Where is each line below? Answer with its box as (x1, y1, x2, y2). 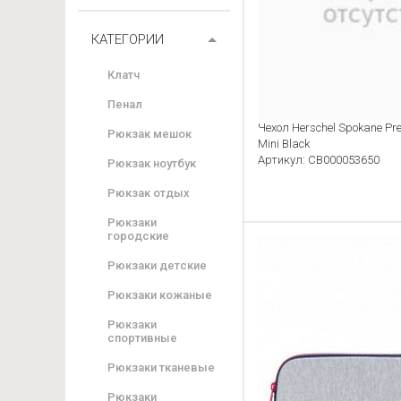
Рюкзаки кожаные (107, 288, 212, 302)
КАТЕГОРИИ (91, 31, 164, 47)
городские (107, 229, 169, 243)
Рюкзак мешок (107, 127, 192, 141)
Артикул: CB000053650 (258, 153, 380, 167)
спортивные (107, 331, 177, 345)
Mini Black (258, 137, 310, 151)
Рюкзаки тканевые (107, 361, 215, 374)
